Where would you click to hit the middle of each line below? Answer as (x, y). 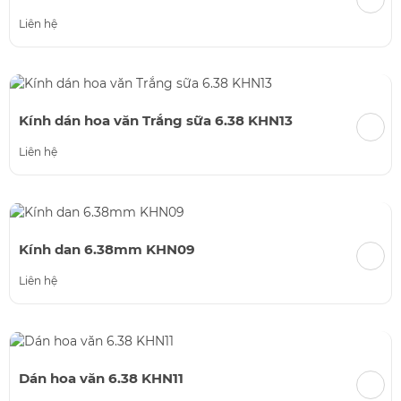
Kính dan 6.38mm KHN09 (107, 250)
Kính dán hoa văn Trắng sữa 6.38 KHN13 (156, 121)
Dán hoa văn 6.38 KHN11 (101, 379)
